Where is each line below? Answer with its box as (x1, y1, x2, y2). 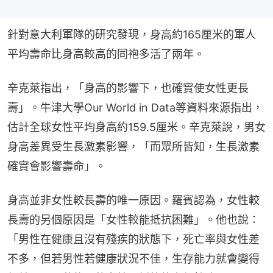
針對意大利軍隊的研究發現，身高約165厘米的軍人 (7, 28, 256, 41)
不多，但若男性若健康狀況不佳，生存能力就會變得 (7, 252, 260, 266)
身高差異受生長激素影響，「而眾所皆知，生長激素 (7, 140, 260, 154)
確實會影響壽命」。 (7, 160, 106, 173)
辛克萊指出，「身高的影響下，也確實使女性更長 (7, 82, 249, 95)
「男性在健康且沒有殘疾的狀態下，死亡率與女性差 (7, 233, 260, 246)
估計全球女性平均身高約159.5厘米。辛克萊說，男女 (7, 121, 266, 134)
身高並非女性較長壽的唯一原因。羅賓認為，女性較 (7, 194, 260, 207)
